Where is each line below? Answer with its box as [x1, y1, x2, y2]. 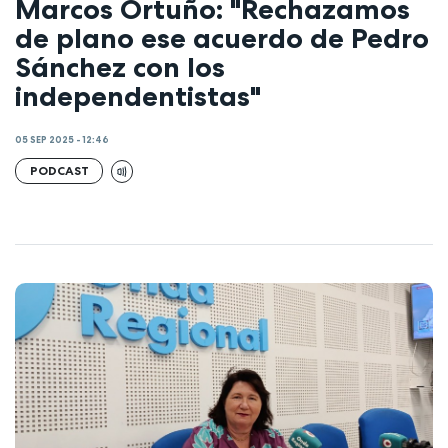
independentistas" [15, 78, 261, 113]
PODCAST [29, 163, 89, 179]
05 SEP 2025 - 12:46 [15, 134, 109, 147]
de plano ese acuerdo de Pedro [15, 20, 429, 55]
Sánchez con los [15, 49, 225, 84]
